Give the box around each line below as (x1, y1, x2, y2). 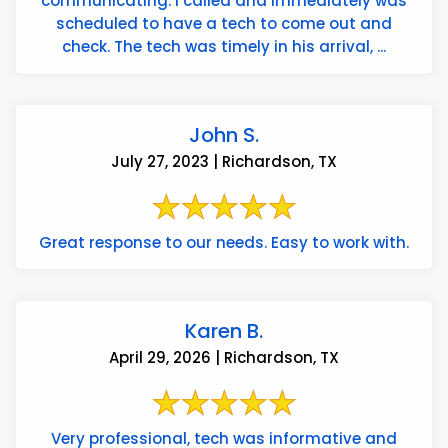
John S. (189, 120, 259, 149)
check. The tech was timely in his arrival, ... (62, 35, 386, 57)
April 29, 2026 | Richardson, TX (109, 346, 339, 368)
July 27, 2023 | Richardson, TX (111, 150, 337, 172)
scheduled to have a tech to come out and (56, 12, 392, 34)
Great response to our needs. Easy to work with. (39, 231, 409, 253)
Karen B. (185, 316, 263, 345)
